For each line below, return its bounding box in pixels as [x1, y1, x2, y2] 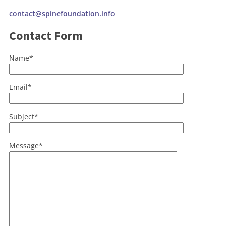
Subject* [9, 111, 38, 121]
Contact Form [9, 28, 83, 43]
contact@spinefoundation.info [9, 9, 115, 18]
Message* [9, 141, 43, 150]
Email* [9, 82, 32, 92]
